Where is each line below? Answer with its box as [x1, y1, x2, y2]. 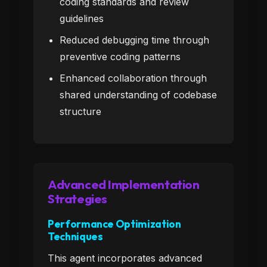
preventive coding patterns [60, 51, 181, 63]
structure [60, 105, 101, 117]
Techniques [48, 229, 103, 243]
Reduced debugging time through [60, 34, 209, 46]
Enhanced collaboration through [60, 72, 207, 84]
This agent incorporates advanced [48, 252, 202, 264]
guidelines [60, 13, 104, 24]
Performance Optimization [48, 217, 181, 231]
